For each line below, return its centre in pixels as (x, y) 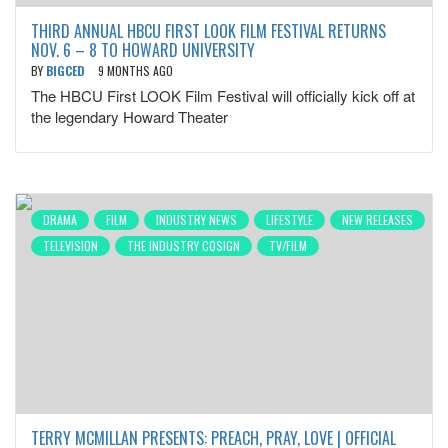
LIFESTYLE (289, 219)
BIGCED (67, 70)
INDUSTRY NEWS (196, 219)
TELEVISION (70, 245)
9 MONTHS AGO (135, 70)
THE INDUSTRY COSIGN (183, 245)
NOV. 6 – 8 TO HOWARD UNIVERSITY (143, 50)
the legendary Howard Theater (129, 116)
